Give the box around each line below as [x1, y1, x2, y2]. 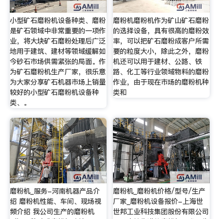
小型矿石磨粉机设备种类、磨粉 [9, 16, 106, 26]
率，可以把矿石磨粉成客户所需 [113, 36, 209, 46]
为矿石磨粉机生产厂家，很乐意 [9, 67, 106, 77]
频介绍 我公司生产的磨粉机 [9, 206, 94, 217]
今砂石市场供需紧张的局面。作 [9, 57, 106, 67]
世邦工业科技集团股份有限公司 [113, 206, 209, 217]
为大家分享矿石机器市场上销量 [9, 77, 106, 88]
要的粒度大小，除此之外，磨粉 [113, 46, 209, 57]
